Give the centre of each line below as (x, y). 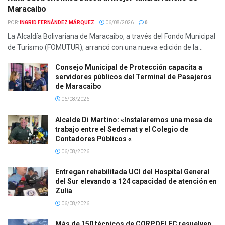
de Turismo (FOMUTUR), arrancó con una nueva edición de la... (105, 47)
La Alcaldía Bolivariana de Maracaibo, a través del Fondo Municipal (111, 36)
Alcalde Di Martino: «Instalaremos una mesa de (134, 120)
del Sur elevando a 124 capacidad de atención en (136, 182)
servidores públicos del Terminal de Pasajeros (134, 77)
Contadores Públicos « (93, 139)
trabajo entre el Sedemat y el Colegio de (122, 129)
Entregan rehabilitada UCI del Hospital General (133, 172)
